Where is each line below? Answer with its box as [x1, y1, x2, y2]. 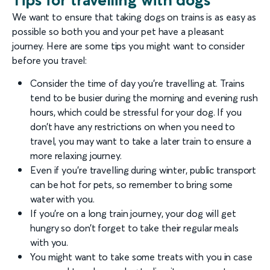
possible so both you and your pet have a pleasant [12, 25, 225, 37]
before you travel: [12, 54, 87, 66]
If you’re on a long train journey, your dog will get [30, 207, 236, 219]
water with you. [30, 192, 95, 205]
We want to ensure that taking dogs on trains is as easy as [12, 10, 257, 23]
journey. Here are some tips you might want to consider [12, 39, 245, 52]
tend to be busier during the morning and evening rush [30, 91, 258, 104]
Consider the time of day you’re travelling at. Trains [30, 77, 245, 89]
